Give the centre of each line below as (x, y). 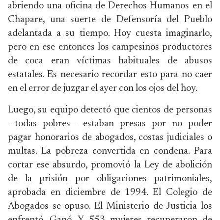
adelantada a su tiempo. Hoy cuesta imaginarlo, (110, 33)
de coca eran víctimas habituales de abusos (110, 61)
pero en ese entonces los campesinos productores (110, 47)
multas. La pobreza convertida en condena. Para (110, 151)
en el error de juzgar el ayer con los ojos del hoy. (103, 88)
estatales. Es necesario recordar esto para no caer (110, 75)
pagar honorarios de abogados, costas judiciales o (110, 137)
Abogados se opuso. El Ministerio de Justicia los (110, 206)
